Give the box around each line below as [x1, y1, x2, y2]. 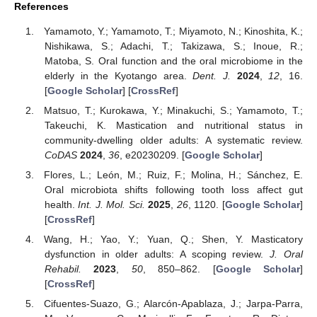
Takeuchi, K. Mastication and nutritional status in [44, 119, 303, 131]
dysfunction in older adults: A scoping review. [44, 248, 270, 260]
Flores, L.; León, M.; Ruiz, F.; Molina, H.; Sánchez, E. [44, 168, 303, 180]
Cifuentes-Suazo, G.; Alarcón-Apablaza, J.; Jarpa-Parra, [44, 298, 303, 310]
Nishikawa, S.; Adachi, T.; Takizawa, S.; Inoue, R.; [44, 40, 303, 52]
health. [44, 198, 79, 210]
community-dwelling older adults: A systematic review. [44, 134, 303, 146]
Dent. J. [192, 69, 231, 81]
